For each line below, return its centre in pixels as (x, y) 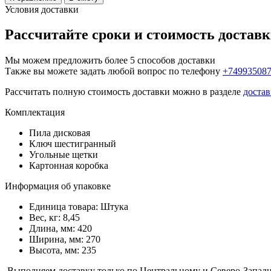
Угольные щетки (64, 155)
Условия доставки (42, 9)
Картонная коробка (69, 166)
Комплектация (35, 113)
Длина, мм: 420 (60, 229)
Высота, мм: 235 (63, 250)
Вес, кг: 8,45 (54, 218)
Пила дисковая (60, 133)
